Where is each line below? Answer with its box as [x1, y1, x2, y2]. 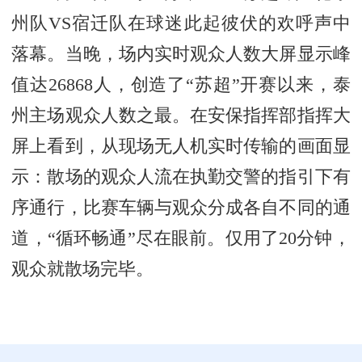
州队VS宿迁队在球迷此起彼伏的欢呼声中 [11, 13, 351, 33]
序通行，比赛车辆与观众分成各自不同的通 [11, 197, 351, 217]
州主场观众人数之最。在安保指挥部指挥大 [11, 105, 351, 125]
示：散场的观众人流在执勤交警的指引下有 [11, 166, 351, 187]
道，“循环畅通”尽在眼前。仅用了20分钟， [11, 228, 351, 248]
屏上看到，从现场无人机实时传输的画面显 [11, 136, 351, 156]
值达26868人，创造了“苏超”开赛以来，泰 [11, 74, 351, 95]
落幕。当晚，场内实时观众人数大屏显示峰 [11, 44, 351, 64]
